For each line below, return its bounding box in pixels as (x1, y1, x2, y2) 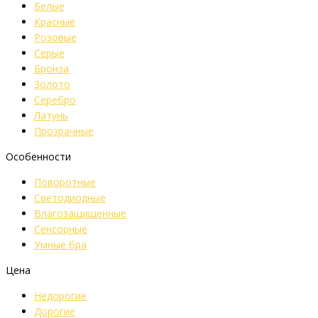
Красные (34, 15, 75, 28)
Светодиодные (34, 191, 106, 204)
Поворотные (34, 175, 96, 189)
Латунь (34, 109, 68, 122)
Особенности (6, 150, 71, 163)
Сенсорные (34, 222, 87, 236)
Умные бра (34, 238, 87, 251)
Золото (34, 77, 70, 91)
